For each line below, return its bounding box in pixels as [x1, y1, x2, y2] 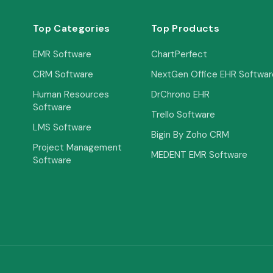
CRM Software [33, 68, 93, 80]
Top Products [151, 21, 219, 35]
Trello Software [151, 108, 215, 121]
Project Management [33, 141, 122, 154]
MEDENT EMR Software [151, 148, 247, 161]
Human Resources [33, 88, 109, 101]
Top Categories [33, 21, 110, 35]
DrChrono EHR [151, 88, 210, 101]
